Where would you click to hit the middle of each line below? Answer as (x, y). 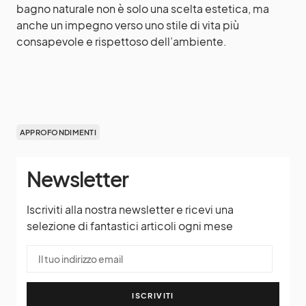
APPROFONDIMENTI (58, 132)
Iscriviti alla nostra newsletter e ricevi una (130, 209)
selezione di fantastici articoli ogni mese (130, 225)
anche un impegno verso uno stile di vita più (128, 25)
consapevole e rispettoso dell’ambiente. (122, 41)
